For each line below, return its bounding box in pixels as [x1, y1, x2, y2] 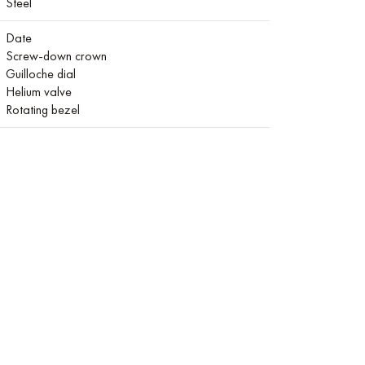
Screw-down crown [6, 47, 107, 64]
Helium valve [6, 83, 72, 100]
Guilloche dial [6, 65, 76, 82]
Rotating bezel [6, 101, 80, 118]
